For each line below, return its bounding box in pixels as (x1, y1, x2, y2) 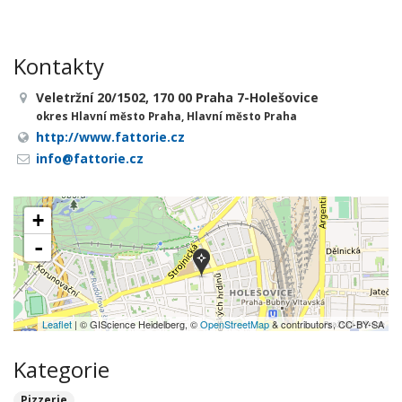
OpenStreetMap (200, 317, 269, 331)
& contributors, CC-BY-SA (269, 317, 384, 331)
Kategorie (13, 354, 109, 384)
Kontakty (13, 51, 104, 81)
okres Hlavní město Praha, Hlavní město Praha (36, 109, 297, 123)
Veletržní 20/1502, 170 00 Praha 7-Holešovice (36, 89, 319, 106)
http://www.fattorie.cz (36, 128, 185, 145)
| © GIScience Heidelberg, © (72, 317, 200, 331)
